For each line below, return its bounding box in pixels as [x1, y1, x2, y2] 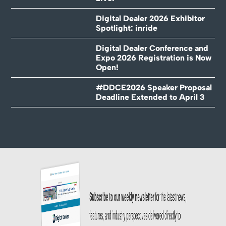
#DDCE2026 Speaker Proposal [95, 82, 212, 92]
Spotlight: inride [95, 23, 157, 33]
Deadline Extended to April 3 [95, 92, 204, 102]
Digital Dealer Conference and [95, 43, 208, 53]
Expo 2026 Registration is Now [95, 52, 212, 63]
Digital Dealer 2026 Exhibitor [95, 13, 205, 23]
